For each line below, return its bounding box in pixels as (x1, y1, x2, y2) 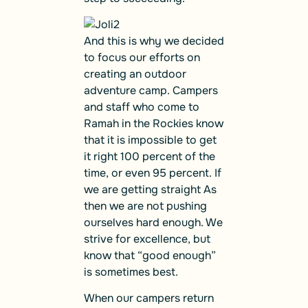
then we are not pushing (84, 198, 207, 213)
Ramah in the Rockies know (84, 115, 223, 131)
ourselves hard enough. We (84, 214, 223, 230)
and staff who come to (84, 99, 199, 114)
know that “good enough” (84, 247, 216, 263)
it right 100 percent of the (84, 148, 215, 164)
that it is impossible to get (84, 132, 217, 147)
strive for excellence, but (84, 231, 210, 246)
